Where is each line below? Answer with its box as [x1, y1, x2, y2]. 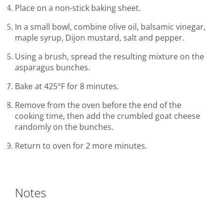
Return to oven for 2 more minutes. [15, 140, 147, 152]
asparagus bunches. [15, 62, 90, 73]
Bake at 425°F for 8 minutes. [15, 81, 119, 92]
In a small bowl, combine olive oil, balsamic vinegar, [15, 21, 206, 33]
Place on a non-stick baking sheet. [15, 2, 141, 14]
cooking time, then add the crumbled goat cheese [15, 111, 200, 122]
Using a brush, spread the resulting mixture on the [15, 51, 204, 62]
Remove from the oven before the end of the [15, 100, 181, 111]
